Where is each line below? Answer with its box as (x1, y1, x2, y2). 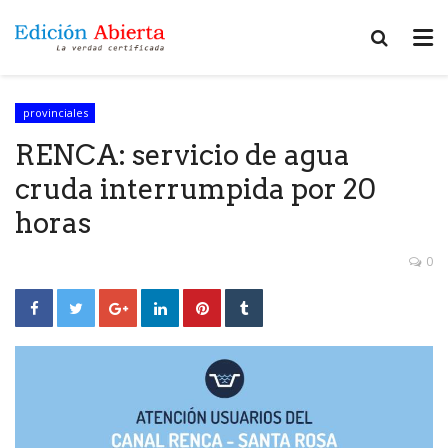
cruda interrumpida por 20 (15, 171, 376, 206)
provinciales (22, 105, 88, 120)
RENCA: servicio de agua (15, 137, 350, 172)
